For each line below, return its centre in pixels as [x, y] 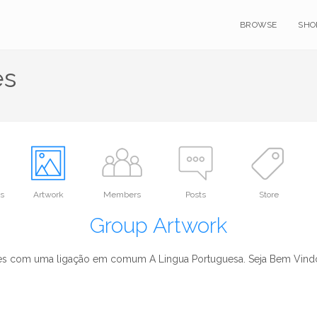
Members [122, 195]
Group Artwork [158, 225]
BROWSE [259, 25]
